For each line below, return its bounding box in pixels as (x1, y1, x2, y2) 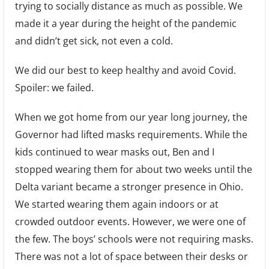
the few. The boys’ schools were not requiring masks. (14, 232, 253, 246)
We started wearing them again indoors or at (14, 197, 219, 211)
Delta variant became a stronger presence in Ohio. (14, 180, 243, 193)
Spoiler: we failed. (14, 80, 94, 94)
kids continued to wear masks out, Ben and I (14, 145, 214, 159)
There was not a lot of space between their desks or (14, 249, 248, 263)
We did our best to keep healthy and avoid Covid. (14, 63, 236, 77)
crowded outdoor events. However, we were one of (14, 214, 246, 228)
